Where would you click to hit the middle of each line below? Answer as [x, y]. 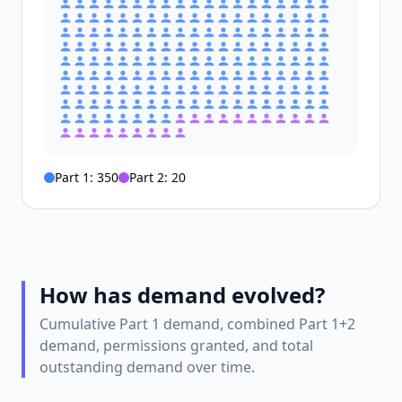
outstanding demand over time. [147, 367]
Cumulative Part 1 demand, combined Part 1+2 [197, 324]
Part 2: [150, 177]
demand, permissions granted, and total [176, 345]
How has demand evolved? [182, 295]
